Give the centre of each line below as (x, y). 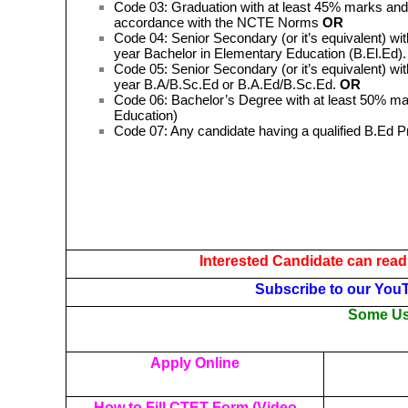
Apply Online (195, 362)
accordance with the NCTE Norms (219, 22)
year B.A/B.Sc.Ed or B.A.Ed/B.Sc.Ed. (227, 84)
